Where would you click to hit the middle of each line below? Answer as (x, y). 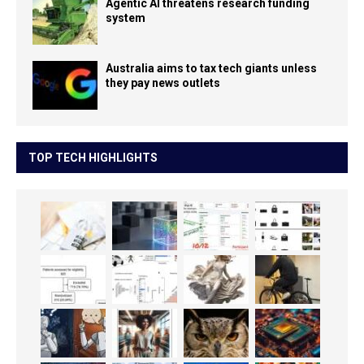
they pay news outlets (163, 83)
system (126, 18)
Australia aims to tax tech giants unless (211, 69)
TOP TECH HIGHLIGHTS (93, 158)
